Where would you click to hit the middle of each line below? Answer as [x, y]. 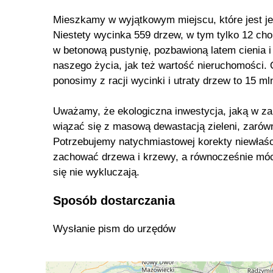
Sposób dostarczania [114, 200]
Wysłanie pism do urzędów [114, 229]
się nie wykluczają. [96, 172]
